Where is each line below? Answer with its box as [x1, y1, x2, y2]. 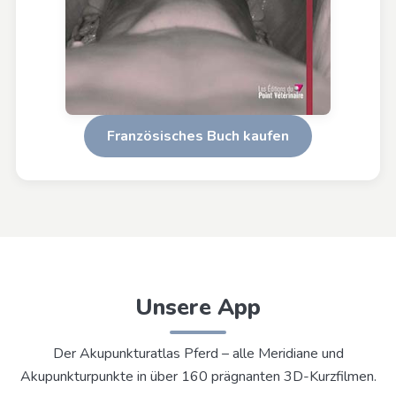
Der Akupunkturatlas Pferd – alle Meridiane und [52, 344, 344, 364]
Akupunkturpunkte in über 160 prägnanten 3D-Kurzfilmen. [19, 367, 377, 387]
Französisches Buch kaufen [107, 126, 289, 146]
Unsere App [135, 291, 261, 323]
